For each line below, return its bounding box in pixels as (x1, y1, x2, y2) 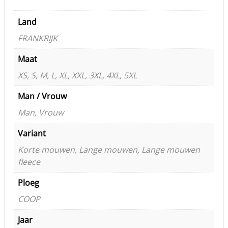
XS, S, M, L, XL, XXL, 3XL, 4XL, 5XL (18, 69, 137, 81)
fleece (18, 156, 40, 167)
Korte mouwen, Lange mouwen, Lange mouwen (18, 144, 200, 155)
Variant (18, 127, 46, 139)
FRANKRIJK (18, 32, 58, 44)
